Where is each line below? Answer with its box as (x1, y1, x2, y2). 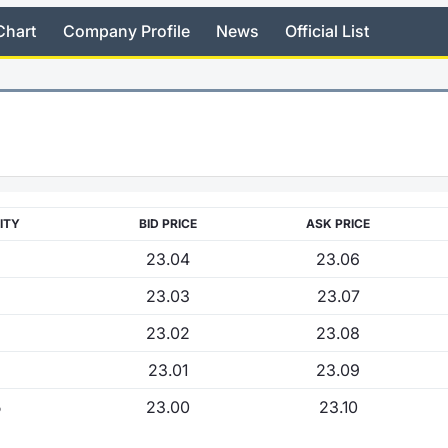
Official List (285, 21, 370, 42)
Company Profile (62, 21, 190, 42)
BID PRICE (138, 215, 197, 231)
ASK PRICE (306, 215, 370, 231)
